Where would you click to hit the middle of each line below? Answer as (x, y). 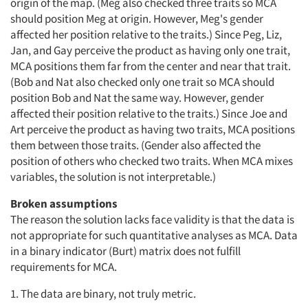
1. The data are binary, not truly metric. (103, 293)
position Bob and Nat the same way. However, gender (137, 97)
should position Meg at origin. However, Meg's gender (137, 18)
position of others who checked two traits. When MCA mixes (152, 161)
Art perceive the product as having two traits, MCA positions (153, 129)
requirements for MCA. (64, 266)
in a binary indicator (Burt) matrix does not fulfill (125, 251)
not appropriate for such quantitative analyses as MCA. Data (154, 235)
